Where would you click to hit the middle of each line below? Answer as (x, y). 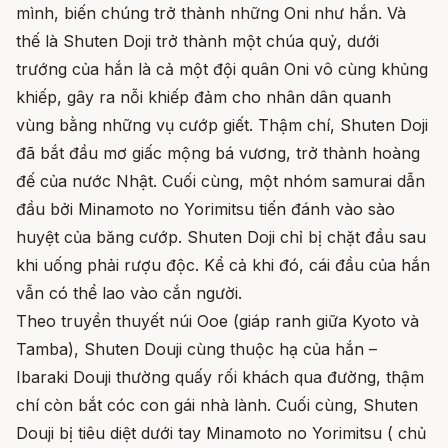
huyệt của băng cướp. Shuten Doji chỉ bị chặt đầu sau (221, 237)
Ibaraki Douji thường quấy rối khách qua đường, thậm (220, 377)
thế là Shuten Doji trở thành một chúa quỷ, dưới (197, 41)
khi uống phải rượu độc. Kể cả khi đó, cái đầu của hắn (223, 265)
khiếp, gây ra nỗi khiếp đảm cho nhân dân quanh (203, 97)
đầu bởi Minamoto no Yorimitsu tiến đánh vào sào (205, 209)
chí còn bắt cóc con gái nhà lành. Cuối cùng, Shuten (217, 405)
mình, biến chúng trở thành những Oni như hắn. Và (211, 13)
